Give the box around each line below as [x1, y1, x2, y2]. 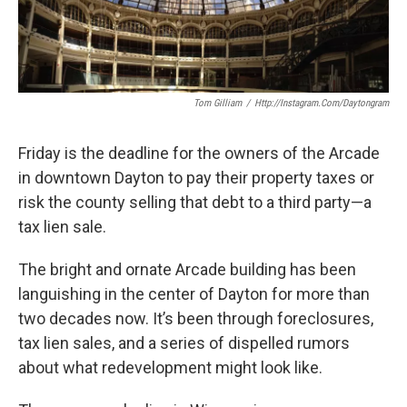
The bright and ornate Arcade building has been [18, 259, 356, 279]
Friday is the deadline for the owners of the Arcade [18, 143, 380, 163]
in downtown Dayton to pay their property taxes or [18, 167, 374, 187]
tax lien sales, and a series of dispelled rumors [18, 333, 350, 352]
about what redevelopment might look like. [18, 357, 323, 377]
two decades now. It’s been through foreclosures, [18, 308, 373, 328]
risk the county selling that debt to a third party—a [18, 192, 372, 212]
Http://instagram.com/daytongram [254, 96, 389, 109]
